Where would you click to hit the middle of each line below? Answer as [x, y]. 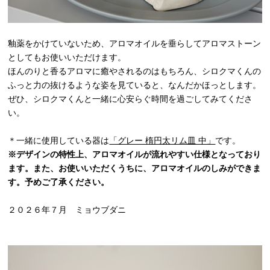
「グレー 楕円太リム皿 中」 [162, 141]
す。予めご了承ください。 [59, 182]
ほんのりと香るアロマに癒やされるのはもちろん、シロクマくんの [135, 71]
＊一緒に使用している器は [59, 141]
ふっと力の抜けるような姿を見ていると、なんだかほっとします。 [135, 85]
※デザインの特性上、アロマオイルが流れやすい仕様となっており [135, 155]
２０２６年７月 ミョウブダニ [67, 210]
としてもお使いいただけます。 [67, 58]
